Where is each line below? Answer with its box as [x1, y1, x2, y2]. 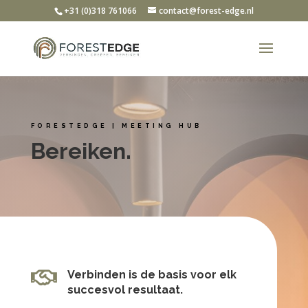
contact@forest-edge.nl [158, 5, 254, 16]
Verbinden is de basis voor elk [67, 267, 236, 281]
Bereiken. [30, 137, 131, 164]
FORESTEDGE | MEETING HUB [30, 122, 202, 129]
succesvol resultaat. [67, 283, 183, 296]
